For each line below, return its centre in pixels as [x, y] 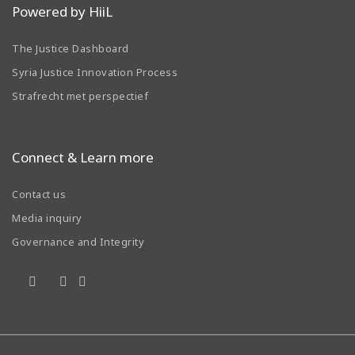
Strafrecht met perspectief [80, 95]
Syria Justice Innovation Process [95, 72]
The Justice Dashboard [71, 48]
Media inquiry [47, 218]
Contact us [39, 194]
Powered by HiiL [62, 12]
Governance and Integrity [78, 241]
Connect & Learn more [83, 157]
